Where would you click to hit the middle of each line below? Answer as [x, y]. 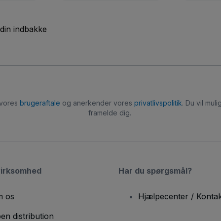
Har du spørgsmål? [155, 171]
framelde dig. [110, 113]
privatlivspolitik [158, 103]
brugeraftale [40, 103]
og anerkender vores [97, 103]
